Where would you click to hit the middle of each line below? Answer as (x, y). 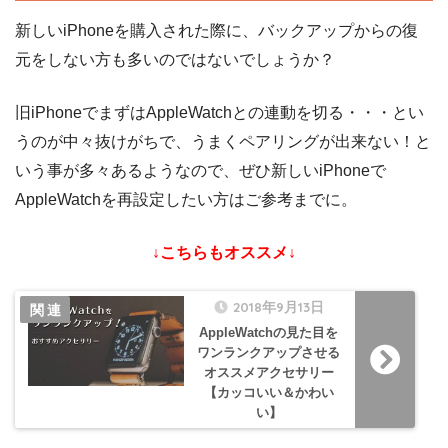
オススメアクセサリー (268, 373)
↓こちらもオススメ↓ (224, 253)
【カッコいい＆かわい (268, 393)
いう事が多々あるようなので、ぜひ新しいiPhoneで (200, 171)
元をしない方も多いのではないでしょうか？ (175, 60)
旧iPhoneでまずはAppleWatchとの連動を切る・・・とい (219, 113)
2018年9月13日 (278, 307)
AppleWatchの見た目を (269, 333)
